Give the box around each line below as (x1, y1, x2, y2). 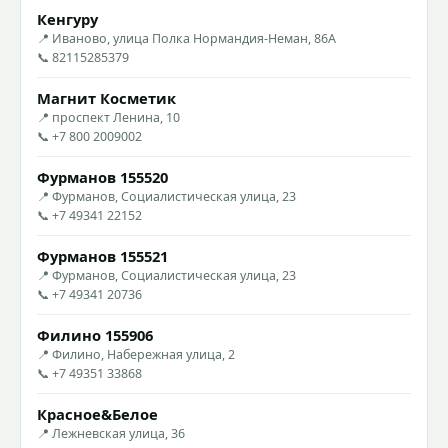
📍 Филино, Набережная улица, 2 (37, 345, 235, 363)
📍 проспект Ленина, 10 (37, 108, 180, 126)
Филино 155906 (37, 324, 153, 345)
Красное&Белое (37, 403, 158, 424)
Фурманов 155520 (37, 166, 168, 187)
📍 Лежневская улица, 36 (37, 424, 185, 442)
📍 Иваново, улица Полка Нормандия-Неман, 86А (37, 29, 336, 47)
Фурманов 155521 (37, 245, 168, 266)
